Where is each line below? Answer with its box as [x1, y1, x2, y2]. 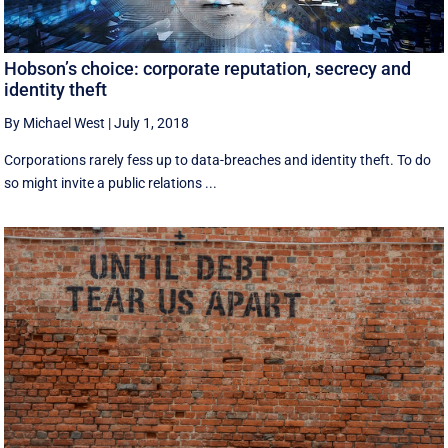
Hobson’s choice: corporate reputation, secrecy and [4, 58, 412, 80]
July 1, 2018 [114, 115, 190, 132]
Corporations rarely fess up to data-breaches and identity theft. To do [4, 152, 432, 169]
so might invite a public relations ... [4, 175, 218, 192]
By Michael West [4, 115, 106, 132]
